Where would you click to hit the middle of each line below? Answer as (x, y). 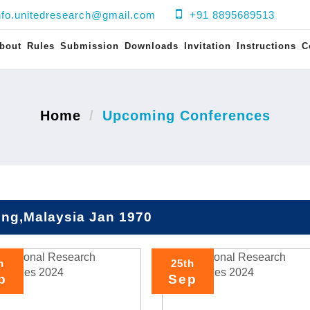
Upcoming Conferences (186, 116)
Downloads (152, 46)
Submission (90, 46)
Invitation (208, 46)
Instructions (266, 46)
